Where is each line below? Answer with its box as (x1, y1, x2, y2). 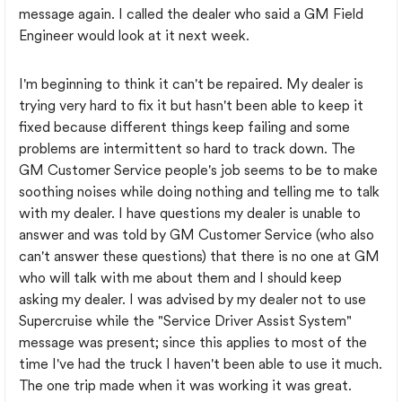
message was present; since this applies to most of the (19, 334, 367, 351)
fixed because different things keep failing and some (19, 118, 350, 135)
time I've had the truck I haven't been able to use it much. (19, 355, 382, 372)
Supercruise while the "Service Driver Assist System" (19, 312, 352, 329)
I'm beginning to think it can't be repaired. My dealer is (19, 75, 363, 92)
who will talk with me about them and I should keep (19, 269, 342, 286)
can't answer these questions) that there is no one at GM (19, 248, 380, 265)
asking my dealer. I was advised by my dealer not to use (19, 291, 366, 308)
